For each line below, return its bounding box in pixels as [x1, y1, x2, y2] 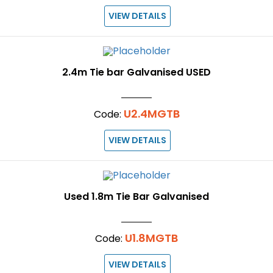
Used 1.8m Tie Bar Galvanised [64, 189, 209, 204]
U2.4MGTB [123, 106, 180, 121]
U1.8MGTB [125, 230, 178, 246]
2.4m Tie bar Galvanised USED [62, 65, 211, 79]
